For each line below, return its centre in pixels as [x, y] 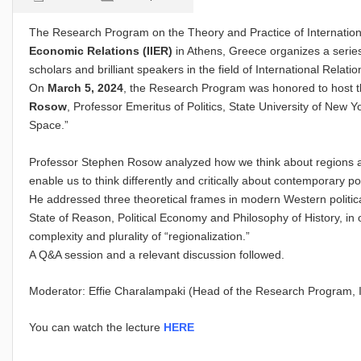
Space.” [49, 125]
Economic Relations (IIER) [101, 51]
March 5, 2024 [85, 88]
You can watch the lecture [96, 328]
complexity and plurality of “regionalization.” [139, 236]
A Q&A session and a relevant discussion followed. [157, 254]
